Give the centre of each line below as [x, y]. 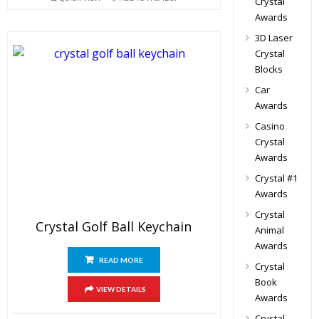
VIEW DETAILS [121, 289]
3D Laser [273, 38]
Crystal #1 [276, 178]
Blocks [268, 69]
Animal [269, 230]
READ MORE [121, 260]
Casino [270, 126]
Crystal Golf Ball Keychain [114, 226]
